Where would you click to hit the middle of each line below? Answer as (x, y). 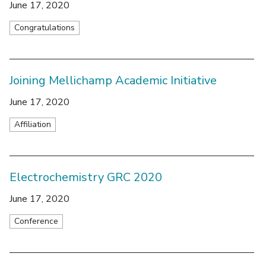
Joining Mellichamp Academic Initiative (113, 80)
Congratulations (45, 27)
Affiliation (33, 124)
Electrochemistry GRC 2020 (86, 177)
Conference (36, 221)
